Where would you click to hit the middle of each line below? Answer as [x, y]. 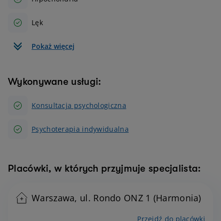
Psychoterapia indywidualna [80, 129]
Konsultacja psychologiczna [79, 106]
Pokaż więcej [53, 46]
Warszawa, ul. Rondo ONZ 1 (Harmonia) [116, 198]
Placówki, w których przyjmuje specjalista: [105, 169]
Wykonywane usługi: [55, 82]
